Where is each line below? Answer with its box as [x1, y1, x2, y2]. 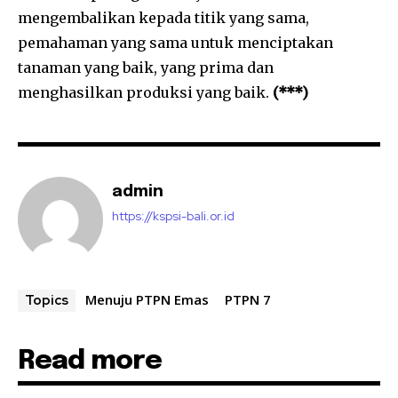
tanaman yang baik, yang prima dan [18, 59, 274, 77]
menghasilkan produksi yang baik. [18, 84, 269, 102]
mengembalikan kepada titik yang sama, [18, 9, 309, 28]
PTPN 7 [225, 291, 271, 309]
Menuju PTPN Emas [85, 291, 209, 309]
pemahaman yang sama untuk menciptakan [18, 34, 333, 52]
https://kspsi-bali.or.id [112, 208, 235, 225]
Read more [18, 347, 162, 376]
